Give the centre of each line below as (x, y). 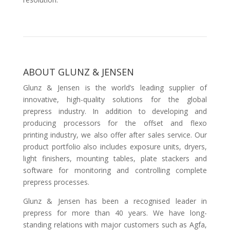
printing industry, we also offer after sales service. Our (115, 135)
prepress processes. (56, 182)
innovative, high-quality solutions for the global (115, 100)
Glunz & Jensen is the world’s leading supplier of (115, 88)
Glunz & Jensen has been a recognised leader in (115, 201)
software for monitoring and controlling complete (115, 170)
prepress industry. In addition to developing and (115, 111)
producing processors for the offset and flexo (115, 123)
